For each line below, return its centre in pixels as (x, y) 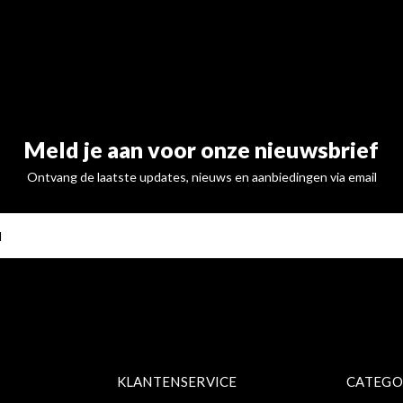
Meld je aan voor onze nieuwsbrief (201, 149)
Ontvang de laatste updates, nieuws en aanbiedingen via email (201, 177)
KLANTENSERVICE (177, 381)
